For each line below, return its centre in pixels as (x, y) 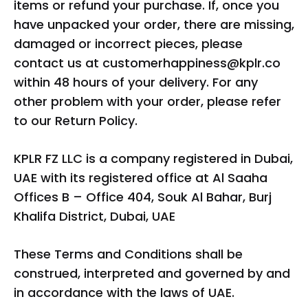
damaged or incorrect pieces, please (128, 44)
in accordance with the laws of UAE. (124, 293)
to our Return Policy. (76, 121)
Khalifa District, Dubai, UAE (95, 216)
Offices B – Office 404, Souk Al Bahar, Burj (143, 197)
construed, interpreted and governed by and (152, 273)
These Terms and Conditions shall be (128, 254)
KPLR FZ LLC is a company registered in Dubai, (153, 158)
